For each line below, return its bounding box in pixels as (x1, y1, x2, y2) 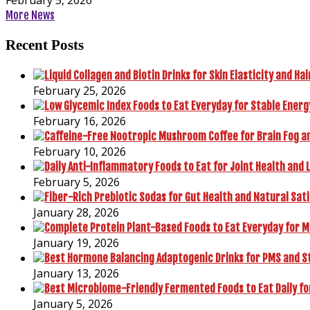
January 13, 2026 (33, 266, 119, 282)
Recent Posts (6, 37, 84, 53)
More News (6, 8, 55, 22)
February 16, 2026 (33, 113, 126, 129)
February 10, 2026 (33, 144, 126, 160)
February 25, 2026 (33, 83, 126, 99)
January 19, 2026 (33, 235, 119, 251)
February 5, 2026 (33, 174, 120, 190)
